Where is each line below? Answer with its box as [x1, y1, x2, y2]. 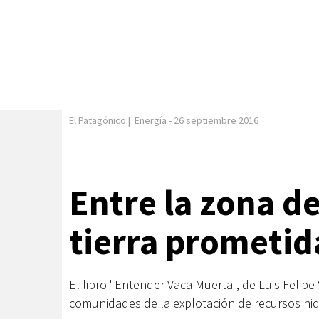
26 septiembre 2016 [174, 114, 258, 127]
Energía [135, 114, 167, 127]
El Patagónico [69, 114, 126, 127]
